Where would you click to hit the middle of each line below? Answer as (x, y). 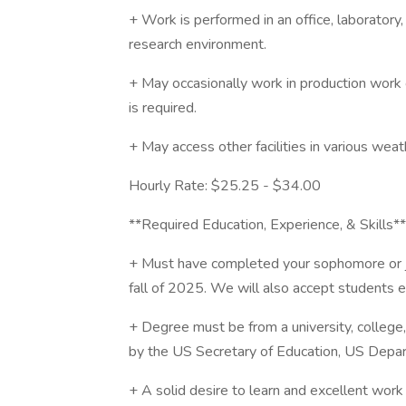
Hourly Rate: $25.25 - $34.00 (225, 186)
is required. (163, 108)
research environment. (198, 44)
